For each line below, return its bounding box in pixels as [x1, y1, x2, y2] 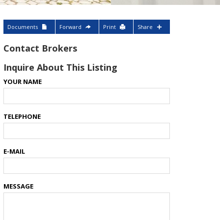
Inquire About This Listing [3, 61, 117, 73]
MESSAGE [3, 182, 33, 191]
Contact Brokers [3, 42, 77, 54]
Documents [7, 23, 38, 30]
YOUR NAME [3, 77, 42, 86]
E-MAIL [3, 147, 25, 156]
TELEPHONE [3, 112, 41, 121]
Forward [59, 23, 82, 30]
